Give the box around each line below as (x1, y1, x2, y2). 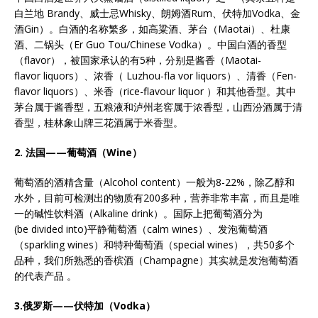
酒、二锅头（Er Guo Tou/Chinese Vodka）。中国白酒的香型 (14, 38, 287, 51)
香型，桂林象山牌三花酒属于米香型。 (14, 116, 183, 129)
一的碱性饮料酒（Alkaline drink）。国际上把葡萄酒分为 (14, 207, 263, 220)
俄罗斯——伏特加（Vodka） (23, 299, 155, 312)
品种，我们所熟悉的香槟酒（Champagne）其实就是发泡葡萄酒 (14, 253, 298, 267)
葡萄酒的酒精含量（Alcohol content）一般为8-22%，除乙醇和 (14, 175, 295, 189)
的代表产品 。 (14, 269, 77, 283)
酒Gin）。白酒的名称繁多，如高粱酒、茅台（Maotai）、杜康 (14, 22, 290, 35)
